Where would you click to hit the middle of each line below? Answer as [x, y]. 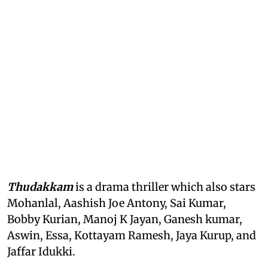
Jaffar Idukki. [41, 252]
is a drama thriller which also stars [164, 187]
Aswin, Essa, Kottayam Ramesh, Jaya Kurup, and [132, 236]
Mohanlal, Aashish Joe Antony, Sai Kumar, [117, 203]
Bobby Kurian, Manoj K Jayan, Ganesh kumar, [125, 220]
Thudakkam [40, 187]
